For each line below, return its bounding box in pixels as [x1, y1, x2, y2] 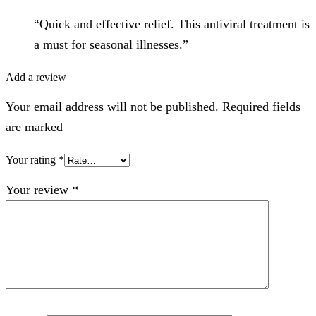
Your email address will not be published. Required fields [6, 99, 300, 114]
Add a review [6, 71, 66, 83]
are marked [6, 119, 63, 134]
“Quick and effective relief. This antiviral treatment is [34, 16, 310, 31]
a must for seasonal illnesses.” [34, 37, 188, 51]
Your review [6, 182, 72, 197]
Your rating [6, 153, 59, 166]
